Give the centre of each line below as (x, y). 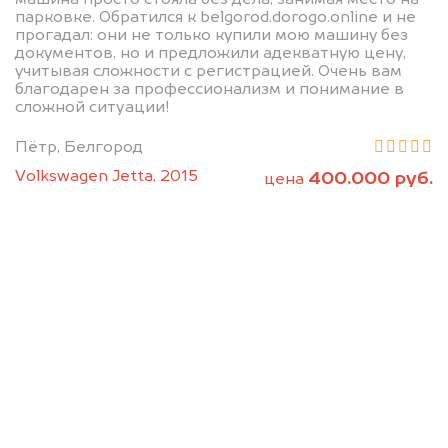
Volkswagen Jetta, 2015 (106, 176)
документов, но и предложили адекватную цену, (210, 53)
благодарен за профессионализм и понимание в (209, 89)
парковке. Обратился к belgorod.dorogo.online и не (215, 17)
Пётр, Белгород (79, 147)
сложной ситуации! (92, 107)
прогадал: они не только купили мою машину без (211, 35)
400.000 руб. (370, 178)
